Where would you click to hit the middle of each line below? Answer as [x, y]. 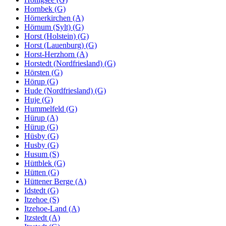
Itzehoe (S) [42, 199]
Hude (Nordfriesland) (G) [65, 90]
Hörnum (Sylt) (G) [54, 27]
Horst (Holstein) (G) [56, 36]
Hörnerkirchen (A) [54, 18]
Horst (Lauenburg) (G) [61, 45]
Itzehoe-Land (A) [52, 208]
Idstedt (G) [41, 190]
